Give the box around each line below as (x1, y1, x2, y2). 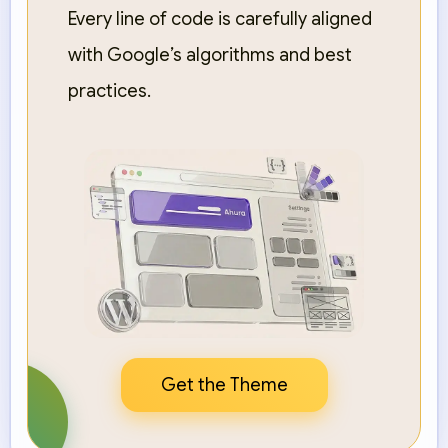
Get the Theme (160, 373, 288, 396)
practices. (68, 80, 151, 103)
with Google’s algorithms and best (68, 44, 352, 67)
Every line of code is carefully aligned (68, 8, 372, 31)
